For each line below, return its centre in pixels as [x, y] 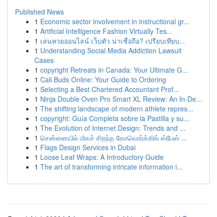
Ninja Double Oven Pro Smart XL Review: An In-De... [121, 99]
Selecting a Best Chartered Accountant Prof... [110, 89]
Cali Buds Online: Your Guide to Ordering [103, 79]
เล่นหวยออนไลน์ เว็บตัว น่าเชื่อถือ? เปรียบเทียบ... [113, 41]
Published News [39, 12]
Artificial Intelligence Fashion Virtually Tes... [106, 31]
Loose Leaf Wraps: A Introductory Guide [102, 157]
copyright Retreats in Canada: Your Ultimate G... [114, 70]
